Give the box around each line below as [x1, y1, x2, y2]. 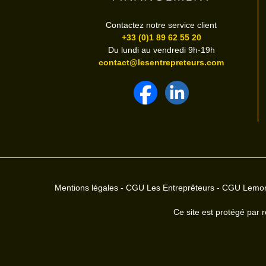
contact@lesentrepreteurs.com [99, 58, 224, 68]
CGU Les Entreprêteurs [126, 182, 214, 192]
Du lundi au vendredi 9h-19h [107, 45, 215, 55]
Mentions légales [55, 182, 118, 192]
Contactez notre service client [106, 20, 217, 30]
